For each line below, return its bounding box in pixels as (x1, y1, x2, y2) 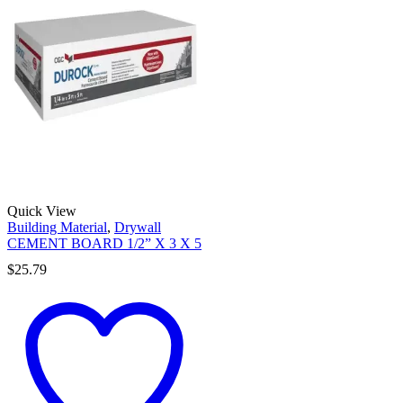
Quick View (7, 202, 76, 219)
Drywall (114, 219, 161, 235)
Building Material (7, 219, 107, 235)
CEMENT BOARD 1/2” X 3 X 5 (7, 235, 201, 251)
